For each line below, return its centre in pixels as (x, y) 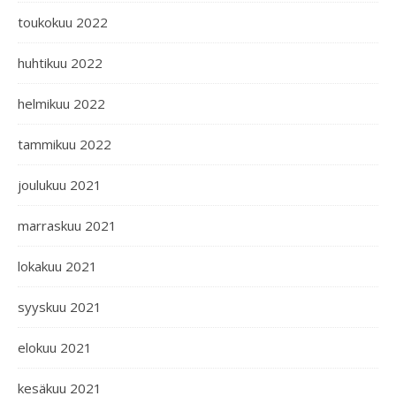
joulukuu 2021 (60, 185)
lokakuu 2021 (57, 266)
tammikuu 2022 (65, 144)
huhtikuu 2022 (60, 63)
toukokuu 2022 (63, 22)
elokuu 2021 (55, 347)
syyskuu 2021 (60, 307)
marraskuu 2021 (67, 225)
